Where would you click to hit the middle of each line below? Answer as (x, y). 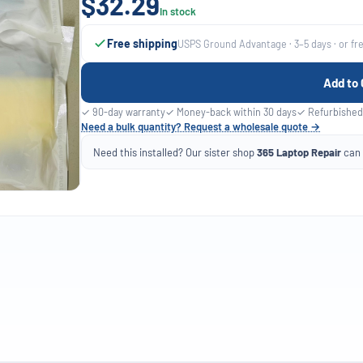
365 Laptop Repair (299, 152)
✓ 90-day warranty (123, 112)
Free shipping (142, 43)
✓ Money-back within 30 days (231, 112)
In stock (178, 11)
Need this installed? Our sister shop (175, 152)
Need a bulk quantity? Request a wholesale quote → (201, 126)
